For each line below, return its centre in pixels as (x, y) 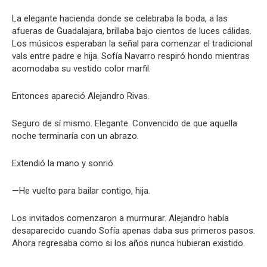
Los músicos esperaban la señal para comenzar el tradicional (132, 44)
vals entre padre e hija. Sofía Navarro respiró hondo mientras (131, 56)
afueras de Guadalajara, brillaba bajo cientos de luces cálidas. (132, 31)
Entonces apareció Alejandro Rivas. (81, 96)
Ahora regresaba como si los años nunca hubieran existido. (128, 243)
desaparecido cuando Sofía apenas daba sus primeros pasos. (133, 231)
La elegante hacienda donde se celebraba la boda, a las (120, 18)
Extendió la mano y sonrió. (63, 163)
